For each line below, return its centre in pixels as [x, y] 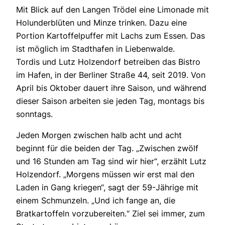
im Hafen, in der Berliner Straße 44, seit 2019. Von [111, 75]
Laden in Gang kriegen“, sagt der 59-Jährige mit [107, 188]
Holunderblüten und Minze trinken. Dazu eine [101, 22]
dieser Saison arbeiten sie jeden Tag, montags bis [110, 101]
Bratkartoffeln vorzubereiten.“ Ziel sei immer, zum [110, 214]
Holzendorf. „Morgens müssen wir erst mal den [105, 175]
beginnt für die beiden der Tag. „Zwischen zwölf [107, 148]
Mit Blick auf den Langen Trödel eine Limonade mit [113, 9]
